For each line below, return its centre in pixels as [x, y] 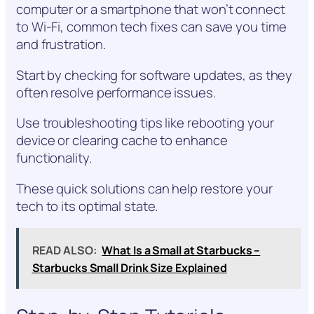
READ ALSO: [64, 250]
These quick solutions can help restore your [144, 188]
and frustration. [61, 45]
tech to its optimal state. [87, 206]
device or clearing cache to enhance [122, 141]
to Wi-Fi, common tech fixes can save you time [151, 27]
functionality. [54, 158]
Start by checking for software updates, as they [155, 75]
